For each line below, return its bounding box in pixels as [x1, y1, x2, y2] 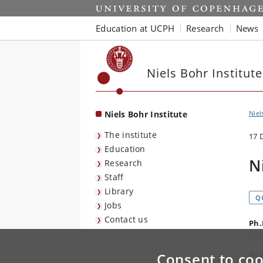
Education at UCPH [96, 22, 175, 34]
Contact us [104, 214, 148, 225]
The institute [104, 129, 157, 140]
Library [104, 186, 134, 197]
